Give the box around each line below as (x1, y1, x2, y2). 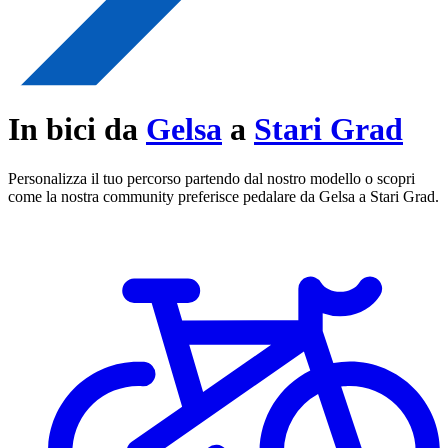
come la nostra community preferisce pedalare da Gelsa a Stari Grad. (8, 187, 439, 205)
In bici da (8, 111, 146, 148)
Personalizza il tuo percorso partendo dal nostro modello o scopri (8, 169, 415, 187)
